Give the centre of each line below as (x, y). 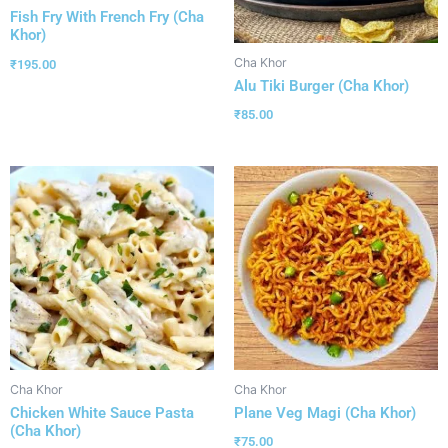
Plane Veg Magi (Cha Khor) (325, 412)
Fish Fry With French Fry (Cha (107, 17)
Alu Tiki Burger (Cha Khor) (321, 85)
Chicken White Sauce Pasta (102, 412)
